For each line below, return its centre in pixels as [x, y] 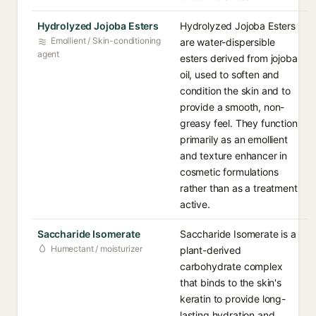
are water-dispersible [227, 42]
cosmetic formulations [229, 172]
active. [195, 204]
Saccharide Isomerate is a [238, 234]
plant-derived [211, 250]
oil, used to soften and [230, 74]
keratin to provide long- [233, 299]
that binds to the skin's [231, 282]
